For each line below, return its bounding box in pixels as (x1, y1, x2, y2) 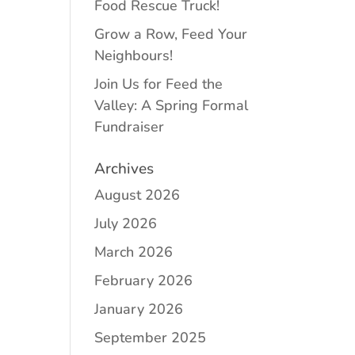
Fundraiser (94, 117, 165, 136)
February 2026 (94, 271, 193, 290)
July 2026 (94, 214, 158, 233)
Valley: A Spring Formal (94, 96, 249, 115)
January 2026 (94, 300, 184, 319)
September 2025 (94, 328, 207, 347)
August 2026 (94, 185, 181, 204)
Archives (94, 158, 155, 179)
